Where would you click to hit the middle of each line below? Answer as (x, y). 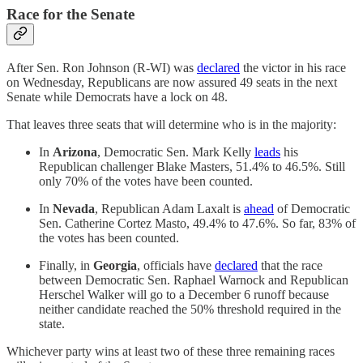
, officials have (176, 265)
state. (52, 323)
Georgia (115, 265)
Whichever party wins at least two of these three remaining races (171, 351)
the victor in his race (293, 67)
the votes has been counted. (109, 237)
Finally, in (66, 265)
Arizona (75, 152)
